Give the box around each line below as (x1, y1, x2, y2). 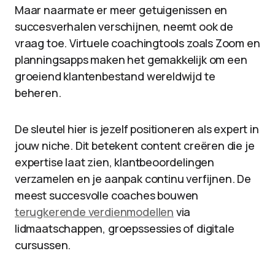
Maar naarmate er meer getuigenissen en (15, 2, 228, 17)
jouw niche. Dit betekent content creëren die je (15, 138, 255, 153)
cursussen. (15, 238, 71, 252)
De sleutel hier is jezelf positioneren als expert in (15, 122, 259, 136)
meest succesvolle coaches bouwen (15, 188, 199, 203)
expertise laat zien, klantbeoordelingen (15, 155, 214, 169)
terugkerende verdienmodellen (15, 204, 174, 219)
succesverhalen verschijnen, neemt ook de (15, 19, 233, 34)
